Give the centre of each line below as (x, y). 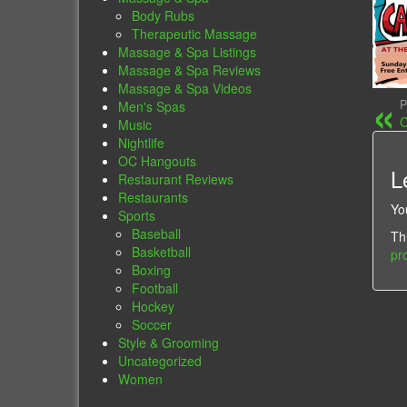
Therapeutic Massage (195, 34)
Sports (137, 216)
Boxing (152, 270)
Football (155, 288)
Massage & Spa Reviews (190, 70)
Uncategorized (160, 361)
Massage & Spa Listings (188, 52)
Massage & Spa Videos (185, 89)
